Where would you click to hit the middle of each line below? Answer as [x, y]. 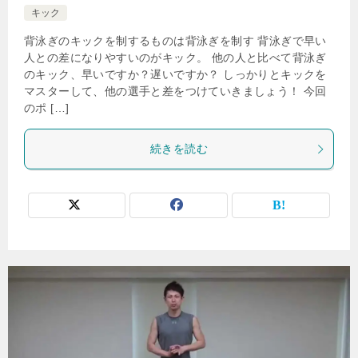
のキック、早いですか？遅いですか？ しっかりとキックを [175, 74]
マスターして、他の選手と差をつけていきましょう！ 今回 [175, 91]
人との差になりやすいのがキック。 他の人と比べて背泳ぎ [175, 58]
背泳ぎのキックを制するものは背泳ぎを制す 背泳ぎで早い [175, 41]
